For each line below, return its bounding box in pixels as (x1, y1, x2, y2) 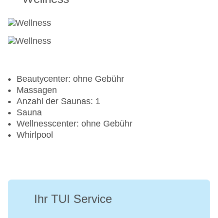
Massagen (17, 85, 57, 95)
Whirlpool (17, 130, 53, 140)
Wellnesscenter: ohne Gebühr (17, 119, 132, 129)
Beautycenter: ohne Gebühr (17, 74, 124, 84)
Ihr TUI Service (34, 192, 112, 206)
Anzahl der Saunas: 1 (17, 96, 100, 107)
